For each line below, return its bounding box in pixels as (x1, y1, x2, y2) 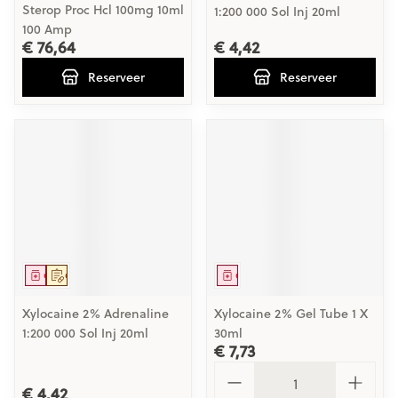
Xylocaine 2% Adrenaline (22, 305, 169, 322)
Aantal (213, 359, 257, 379)
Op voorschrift (65, 269, 125, 282)
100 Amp (22, 20, 72, 38)
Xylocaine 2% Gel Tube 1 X (214, 305, 368, 322)
